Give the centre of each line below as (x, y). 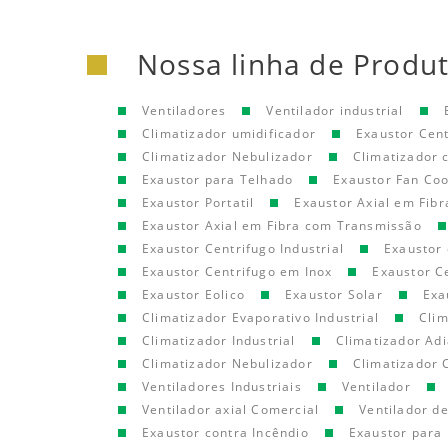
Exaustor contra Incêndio (225, 432)
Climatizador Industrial (219, 340)
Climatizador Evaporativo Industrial (261, 317)
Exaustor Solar (334, 294)
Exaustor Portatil (198, 202)
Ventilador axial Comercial (231, 409)
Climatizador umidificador (229, 133)
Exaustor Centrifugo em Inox (237, 271)
